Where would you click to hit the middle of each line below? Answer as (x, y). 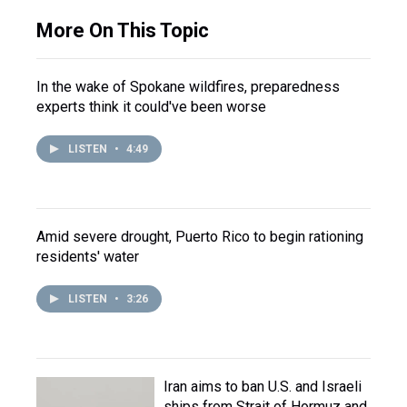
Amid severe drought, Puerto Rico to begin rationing (200, 237)
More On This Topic (123, 30)
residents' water (88, 257)
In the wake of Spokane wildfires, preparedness (188, 87)
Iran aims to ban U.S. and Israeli (263, 387)
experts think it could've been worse (151, 107)
